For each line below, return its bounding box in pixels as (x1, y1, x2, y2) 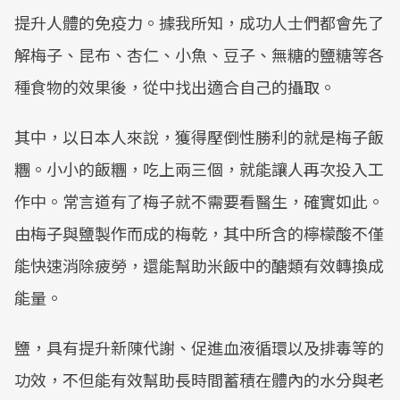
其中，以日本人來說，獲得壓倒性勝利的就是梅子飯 (14, 125, 384, 148)
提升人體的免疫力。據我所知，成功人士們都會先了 (14, 11, 384, 34)
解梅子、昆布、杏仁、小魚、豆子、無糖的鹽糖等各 (14, 43, 384, 66)
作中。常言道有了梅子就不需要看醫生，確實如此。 (14, 189, 384, 212)
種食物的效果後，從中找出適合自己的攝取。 (14, 75, 336, 98)
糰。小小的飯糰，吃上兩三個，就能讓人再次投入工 (14, 157, 384, 180)
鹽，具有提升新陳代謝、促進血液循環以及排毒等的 (14, 336, 384, 359)
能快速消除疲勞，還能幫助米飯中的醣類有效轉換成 (14, 254, 384, 277)
